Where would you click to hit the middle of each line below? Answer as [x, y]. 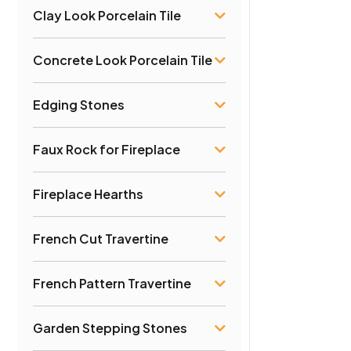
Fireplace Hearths [88, 194]
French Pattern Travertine [112, 283]
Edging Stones [79, 104]
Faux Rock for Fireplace [107, 149]
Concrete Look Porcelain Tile [123, 60]
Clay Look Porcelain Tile [107, 15]
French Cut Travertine [101, 238]
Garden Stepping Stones [110, 327]
